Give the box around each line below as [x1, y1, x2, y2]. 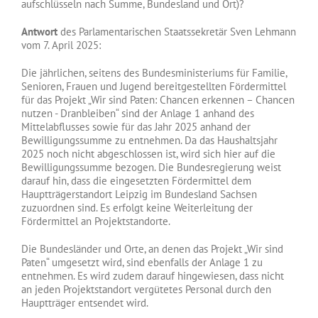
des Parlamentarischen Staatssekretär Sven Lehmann [57, 24, 296, 38]
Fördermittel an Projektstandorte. [21, 214, 170, 228]
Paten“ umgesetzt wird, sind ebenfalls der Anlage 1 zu [21, 255, 263, 269]
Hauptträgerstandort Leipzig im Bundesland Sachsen [21, 187, 257, 201]
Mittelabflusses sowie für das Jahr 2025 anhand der [21, 119, 251, 133]
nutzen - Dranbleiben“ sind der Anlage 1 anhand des [21, 106, 254, 120]
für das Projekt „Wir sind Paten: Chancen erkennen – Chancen [21, 92, 295, 106]
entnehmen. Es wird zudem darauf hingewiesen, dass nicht [21, 268, 284, 283]
